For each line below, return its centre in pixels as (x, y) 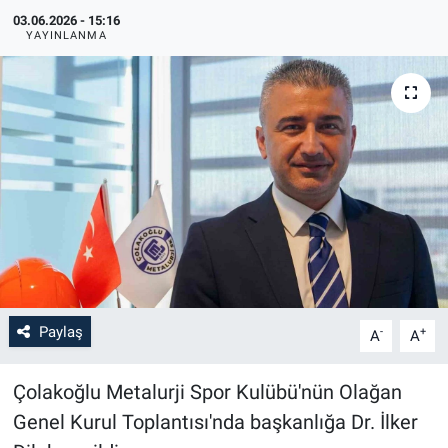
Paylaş (60, 331)
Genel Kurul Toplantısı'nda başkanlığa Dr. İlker (215, 421)
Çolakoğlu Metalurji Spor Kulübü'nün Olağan (207, 391)
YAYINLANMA (66, 35)
